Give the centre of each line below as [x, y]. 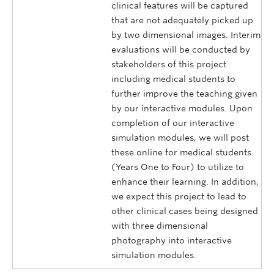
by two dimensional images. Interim [186, 35]
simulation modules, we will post [180, 138]
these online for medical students [181, 153]
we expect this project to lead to [179, 197]
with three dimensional [160, 226]
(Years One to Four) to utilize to [178, 167]
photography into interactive [172, 241]
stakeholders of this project [169, 65]
